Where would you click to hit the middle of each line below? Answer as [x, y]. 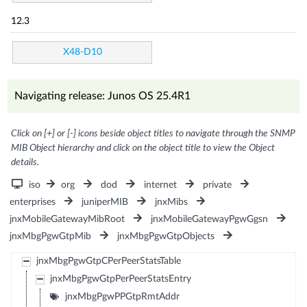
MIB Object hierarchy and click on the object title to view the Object [143, 148]
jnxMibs [171, 202]
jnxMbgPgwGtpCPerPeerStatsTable [108, 261]
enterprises [33, 202]
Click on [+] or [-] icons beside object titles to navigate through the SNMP [153, 133]
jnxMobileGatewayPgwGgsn [210, 219]
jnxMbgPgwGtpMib [51, 236]
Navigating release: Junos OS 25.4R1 [103, 96]
